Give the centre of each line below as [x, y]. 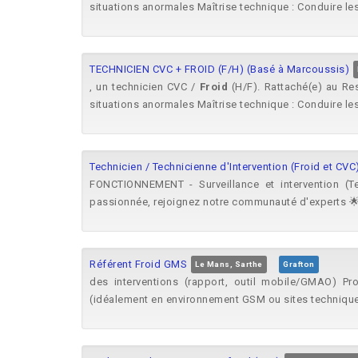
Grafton [299, 264]
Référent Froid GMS [138, 264]
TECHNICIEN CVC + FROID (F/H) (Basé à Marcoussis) [219, 69]
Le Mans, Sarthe [229, 264]
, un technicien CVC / [145, 87]
